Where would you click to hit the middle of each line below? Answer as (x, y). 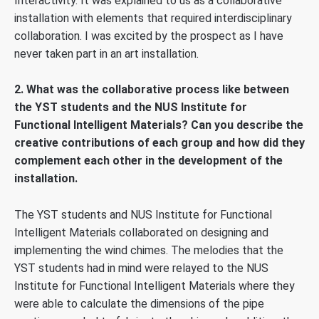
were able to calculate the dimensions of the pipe (139, 303)
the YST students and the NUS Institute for (131, 108)
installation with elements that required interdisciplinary (153, 18)
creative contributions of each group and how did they (159, 143)
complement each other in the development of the (148, 161)
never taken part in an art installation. (106, 53)
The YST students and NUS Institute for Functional (143, 214)
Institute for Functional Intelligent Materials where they (155, 286)
